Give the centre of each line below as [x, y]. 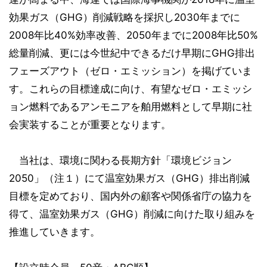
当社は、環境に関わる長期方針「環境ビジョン [120, 160]
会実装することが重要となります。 [90, 125]
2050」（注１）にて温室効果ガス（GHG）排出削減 [129, 178]
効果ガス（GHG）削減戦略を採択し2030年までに [125, 17]
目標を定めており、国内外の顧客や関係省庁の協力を [131, 196]
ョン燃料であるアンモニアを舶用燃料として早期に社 [131, 107]
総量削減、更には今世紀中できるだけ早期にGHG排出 [132, 53]
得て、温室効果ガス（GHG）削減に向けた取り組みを [132, 214]
